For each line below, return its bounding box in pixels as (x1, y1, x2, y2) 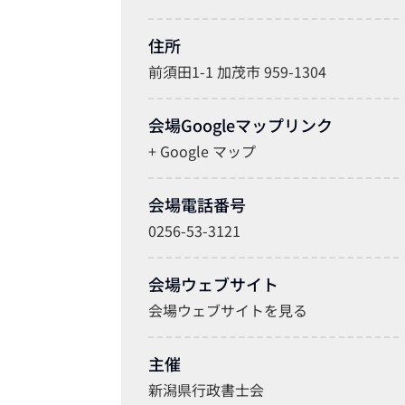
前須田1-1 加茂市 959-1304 (148, 60, 327, 82)
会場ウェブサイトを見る (148, 298, 308, 321)
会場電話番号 (148, 192, 247, 216)
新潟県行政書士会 (148, 378, 265, 400)
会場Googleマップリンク (148, 112, 334, 137)
